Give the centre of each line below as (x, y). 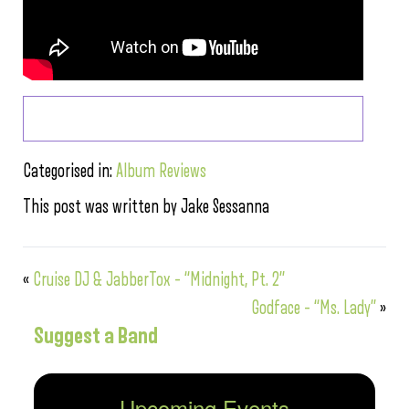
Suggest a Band (96, 336)
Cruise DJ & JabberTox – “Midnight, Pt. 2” (159, 280)
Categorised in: (69, 171)
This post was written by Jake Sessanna (146, 207)
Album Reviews (161, 171)
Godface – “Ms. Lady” (314, 308)
